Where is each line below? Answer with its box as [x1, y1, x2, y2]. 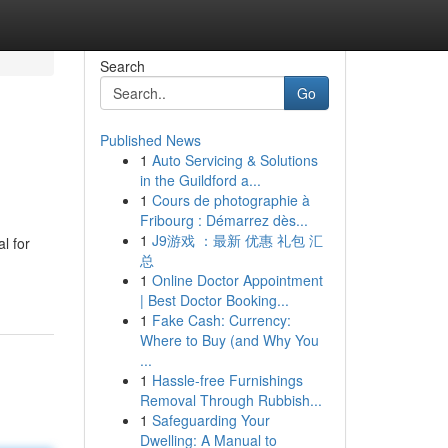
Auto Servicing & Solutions [151, 150, 318, 170]
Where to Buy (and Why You [139, 330, 319, 350]
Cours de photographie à [151, 190, 310, 210]
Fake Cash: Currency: [151, 310, 291, 330]
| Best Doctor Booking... [139, 290, 289, 310]
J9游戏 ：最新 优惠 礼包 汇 [151, 230, 323, 250]
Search [99, 56, 145, 76]
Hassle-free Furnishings [151, 370, 303, 390]
